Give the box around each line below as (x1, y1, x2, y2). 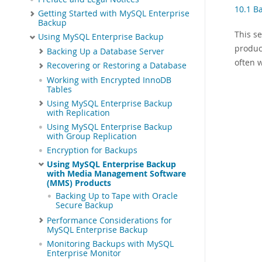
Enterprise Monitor (47, 247, 121, 258)
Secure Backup (56, 199, 113, 211)
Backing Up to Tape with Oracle (56, 190, 178, 201)
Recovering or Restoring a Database (47, 60, 187, 71)
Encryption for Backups (47, 144, 137, 156)
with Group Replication (47, 130, 137, 142)
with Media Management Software (47, 168, 186, 179)
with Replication (47, 107, 110, 118)
